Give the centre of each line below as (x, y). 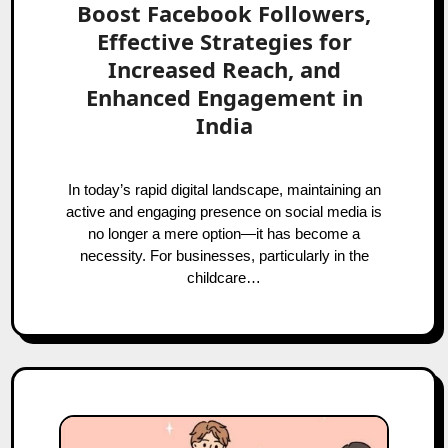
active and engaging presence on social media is (224, 211)
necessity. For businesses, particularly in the (224, 255)
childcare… (224, 277)
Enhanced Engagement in (224, 97)
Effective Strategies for (224, 41)
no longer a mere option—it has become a (224, 233)
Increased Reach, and (224, 69)
